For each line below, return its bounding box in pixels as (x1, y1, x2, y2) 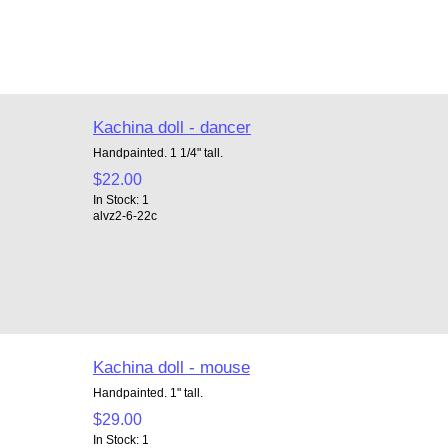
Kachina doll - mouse (92, 356, 250, 377)
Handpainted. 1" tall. (92, 385, 203, 399)
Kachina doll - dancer (92, 116, 251, 137)
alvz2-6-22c (92, 208, 157, 222)
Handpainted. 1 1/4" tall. (92, 145, 223, 159)
